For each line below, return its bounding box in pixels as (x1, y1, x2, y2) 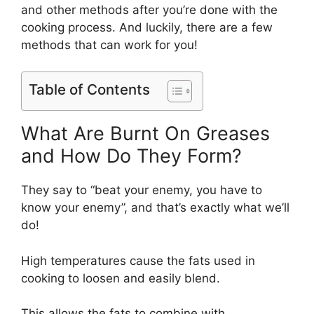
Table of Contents (29, 81, 150, 98)
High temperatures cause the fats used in (21, 253, 255, 268)
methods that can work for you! (21, 37, 198, 52)
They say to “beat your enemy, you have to (21, 183, 262, 197)
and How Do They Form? (21, 144, 242, 168)
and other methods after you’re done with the (21, 2, 278, 17)
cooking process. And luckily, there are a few (21, 20, 273, 34)
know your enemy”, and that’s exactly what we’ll (21, 200, 289, 214)
